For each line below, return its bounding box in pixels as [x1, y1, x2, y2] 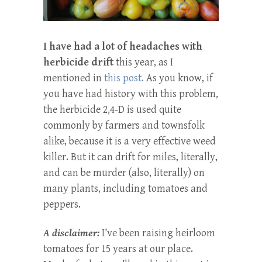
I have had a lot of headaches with [43, 40, 202, 53]
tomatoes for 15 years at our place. [43, 242, 193, 255]
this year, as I [113, 56, 173, 68]
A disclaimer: [43, 226, 99, 239]
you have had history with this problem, [43, 87, 218, 100]
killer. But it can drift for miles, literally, [43, 150, 218, 163]
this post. [102, 71, 146, 84]
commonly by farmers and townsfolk [43, 119, 205, 132]
